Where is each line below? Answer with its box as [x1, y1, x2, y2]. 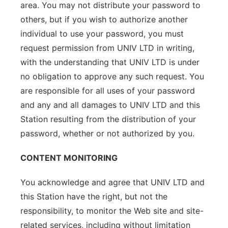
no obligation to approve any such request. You [20, 71, 204, 81]
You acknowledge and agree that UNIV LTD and [20, 177, 205, 187]
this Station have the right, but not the [20, 191, 167, 202]
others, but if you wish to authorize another [20, 14, 188, 24]
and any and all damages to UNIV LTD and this [20, 100, 200, 110]
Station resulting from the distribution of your [20, 114, 196, 124]
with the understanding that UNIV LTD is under [20, 57, 199, 67]
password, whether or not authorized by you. [20, 128, 194, 138]
